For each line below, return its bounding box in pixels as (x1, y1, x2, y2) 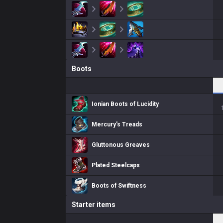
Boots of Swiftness (92, 182, 146, 189)
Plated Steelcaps (92, 162, 140, 169)
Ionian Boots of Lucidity (92, 101, 159, 108)
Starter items (72, 201, 115, 209)
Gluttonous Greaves (92, 141, 150, 148)
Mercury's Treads (92, 121, 142, 128)
